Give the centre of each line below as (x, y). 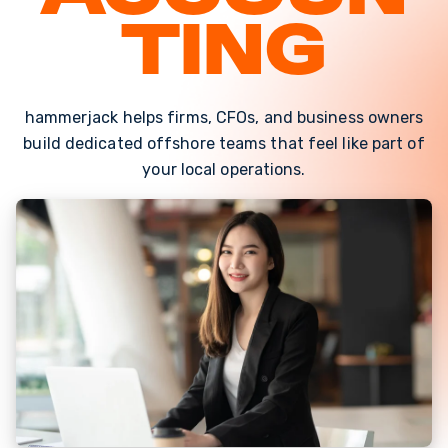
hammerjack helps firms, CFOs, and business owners (224, 118)
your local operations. (224, 170)
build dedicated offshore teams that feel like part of (224, 144)
